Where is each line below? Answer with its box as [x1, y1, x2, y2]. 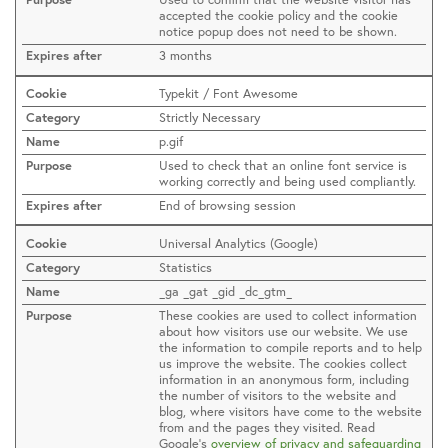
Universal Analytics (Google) [159, 234, 319, 252]
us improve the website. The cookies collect [159, 354, 408, 372]
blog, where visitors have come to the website [159, 402, 423, 420]
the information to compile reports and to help [159, 338, 423, 356]
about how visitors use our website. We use [159, 322, 409, 340]
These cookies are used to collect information [159, 306, 418, 324]
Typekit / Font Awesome [159, 84, 299, 102]
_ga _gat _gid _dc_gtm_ [159, 282, 293, 300]
